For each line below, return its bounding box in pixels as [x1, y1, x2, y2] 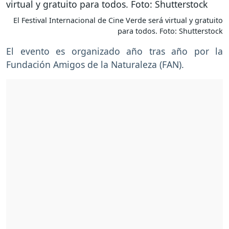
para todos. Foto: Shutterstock [118, 26, 223, 36]
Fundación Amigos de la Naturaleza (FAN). [6, 58, 184, 71]
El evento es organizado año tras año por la [6, 45, 223, 58]
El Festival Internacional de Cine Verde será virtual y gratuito [13, 15, 223, 26]
